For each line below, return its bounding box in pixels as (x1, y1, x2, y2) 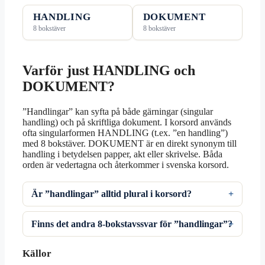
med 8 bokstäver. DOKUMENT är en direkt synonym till (22, 138, 237, 148)
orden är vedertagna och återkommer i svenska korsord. (22, 159, 229, 170)
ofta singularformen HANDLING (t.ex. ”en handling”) (22, 127, 228, 138)
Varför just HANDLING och (22, 62, 195, 78)
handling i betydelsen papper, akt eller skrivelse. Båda (22, 148, 222, 159)
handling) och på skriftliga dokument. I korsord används (22, 117, 231, 127)
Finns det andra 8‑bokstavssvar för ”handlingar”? (31, 218, 233, 229)
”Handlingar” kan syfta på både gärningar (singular (22, 106, 213, 117)
